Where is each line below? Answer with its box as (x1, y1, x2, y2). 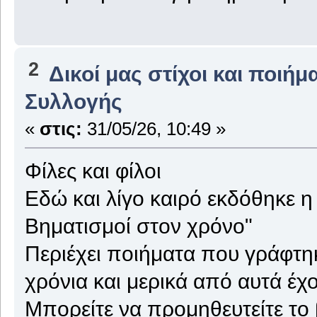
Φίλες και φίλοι (24, 158, 161, 183)
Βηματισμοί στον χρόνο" (24, 213, 253, 238)
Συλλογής (24, 88, 122, 113)
